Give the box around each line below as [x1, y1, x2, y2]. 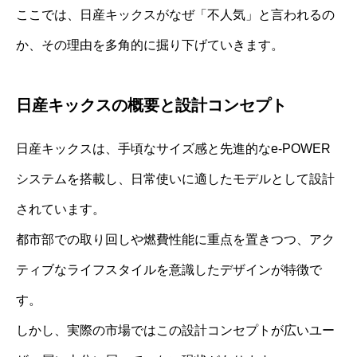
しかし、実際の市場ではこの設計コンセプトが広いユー [16, 323, 335, 337]
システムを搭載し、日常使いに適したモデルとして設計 [16, 171, 335, 186]
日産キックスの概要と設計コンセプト [16, 96, 287, 114]
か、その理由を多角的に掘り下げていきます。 [16, 37, 284, 52]
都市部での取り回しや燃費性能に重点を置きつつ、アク [16, 232, 335, 246]
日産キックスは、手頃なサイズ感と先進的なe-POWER [16, 141, 331, 155]
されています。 [16, 202, 105, 216]
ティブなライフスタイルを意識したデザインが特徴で [16, 262, 322, 277]
